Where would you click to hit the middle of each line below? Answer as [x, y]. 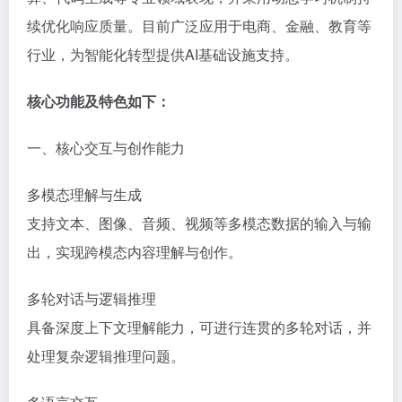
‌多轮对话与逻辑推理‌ [92, 298]
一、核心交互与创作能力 [106, 147]
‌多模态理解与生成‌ [84, 194]
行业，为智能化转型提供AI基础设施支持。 [163, 54]
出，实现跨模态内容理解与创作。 [135, 251]
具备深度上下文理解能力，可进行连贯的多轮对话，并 [199, 327]
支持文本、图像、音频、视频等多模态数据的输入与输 [199, 223]
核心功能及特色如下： [99, 100]
